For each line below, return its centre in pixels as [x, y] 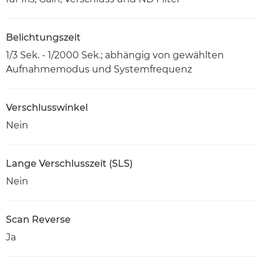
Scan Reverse [38, 220]
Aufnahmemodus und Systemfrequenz [99, 70]
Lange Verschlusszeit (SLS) [69, 164]
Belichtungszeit [43, 38]
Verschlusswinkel [47, 108]
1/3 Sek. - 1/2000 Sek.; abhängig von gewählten [115, 55]
